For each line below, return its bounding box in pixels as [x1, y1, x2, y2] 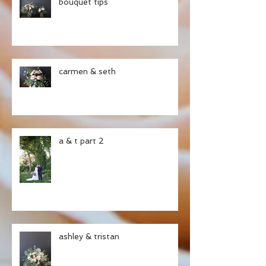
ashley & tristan [59, 232, 119, 242]
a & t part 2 [59, 136, 104, 146]
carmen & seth [59, 66, 116, 77]
